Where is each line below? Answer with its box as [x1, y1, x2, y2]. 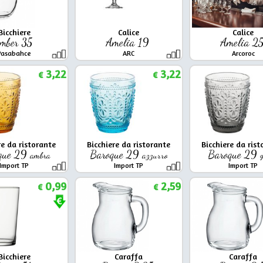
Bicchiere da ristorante [87, 139, 170, 149]
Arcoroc [231, 48, 255, 58]
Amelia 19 [105, 35, 152, 49]
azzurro [141, 149, 168, 160]
